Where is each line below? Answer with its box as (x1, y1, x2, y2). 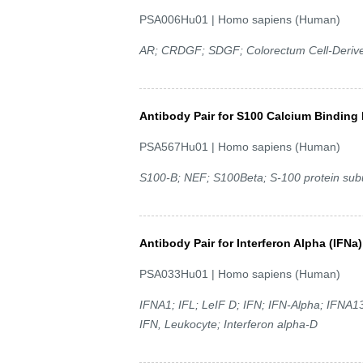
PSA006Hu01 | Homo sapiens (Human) (139, 12, 340, 26)
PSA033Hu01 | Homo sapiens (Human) (139, 267, 340, 280)
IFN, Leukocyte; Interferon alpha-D (139, 317, 318, 331)
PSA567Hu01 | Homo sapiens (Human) (139, 139, 340, 153)
